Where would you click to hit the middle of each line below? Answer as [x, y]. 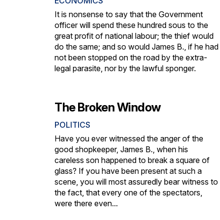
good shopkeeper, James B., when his [121, 149]
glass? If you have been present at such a [128, 171]
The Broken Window [108, 107]
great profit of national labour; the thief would [134, 36]
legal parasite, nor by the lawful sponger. [125, 69]
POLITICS [72, 124]
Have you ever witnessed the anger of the [129, 138]
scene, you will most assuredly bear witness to [136, 181]
